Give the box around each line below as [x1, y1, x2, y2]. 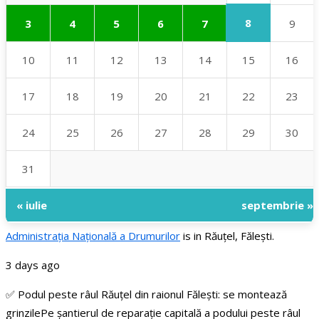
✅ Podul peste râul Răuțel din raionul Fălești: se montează [6, 287, 287, 302]
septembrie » [241, 198, 313, 213]
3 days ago [6, 258, 60, 273]
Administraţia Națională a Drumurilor [6, 229, 180, 244]
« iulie [16, 198, 47, 213]
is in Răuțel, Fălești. [183, 229, 274, 244]
